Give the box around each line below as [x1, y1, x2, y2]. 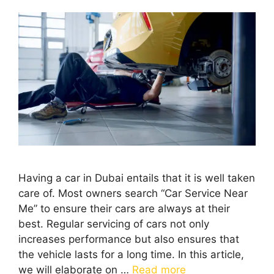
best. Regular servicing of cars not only [18, 217, 209, 230]
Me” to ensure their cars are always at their [18, 202, 230, 215]
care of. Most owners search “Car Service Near [18, 187, 248, 199]
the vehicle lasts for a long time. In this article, [18, 248, 244, 261]
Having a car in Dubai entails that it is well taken [18, 171, 255, 184]
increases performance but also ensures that [18, 232, 239, 245]
